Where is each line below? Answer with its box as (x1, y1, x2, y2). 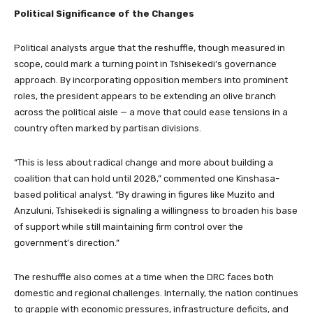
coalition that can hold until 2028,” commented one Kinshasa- (14, 173, 279, 184)
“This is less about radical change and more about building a (14, 156, 273, 168)
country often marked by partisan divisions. (14, 122, 201, 133)
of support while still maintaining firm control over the (14, 221, 243, 232)
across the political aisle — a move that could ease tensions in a (14, 106, 288, 117)
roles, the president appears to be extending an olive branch (14, 90, 276, 101)
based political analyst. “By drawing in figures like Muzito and (14, 189, 275, 200)
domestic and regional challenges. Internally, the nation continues (14, 287, 298, 298)
